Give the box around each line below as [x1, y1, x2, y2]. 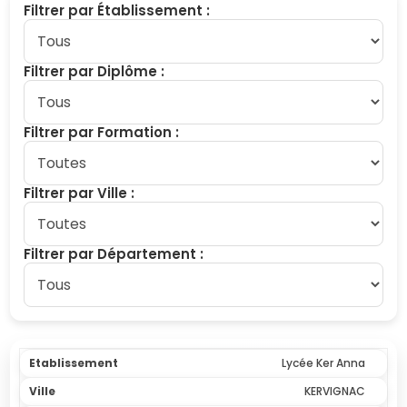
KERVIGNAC [303, 383, 365, 399]
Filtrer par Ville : [24, 184, 135, 203]
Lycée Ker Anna [281, 355, 365, 371]
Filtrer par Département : [24, 244, 204, 263]
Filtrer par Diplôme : [24, 62, 165, 81]
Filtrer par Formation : [24, 123, 180, 142]
